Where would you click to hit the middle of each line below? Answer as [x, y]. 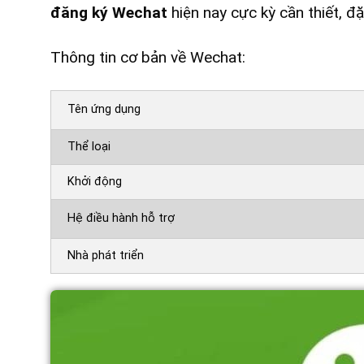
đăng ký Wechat [109, 12]
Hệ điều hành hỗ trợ [121, 218]
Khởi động [95, 181]
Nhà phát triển [106, 255]
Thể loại [89, 146]
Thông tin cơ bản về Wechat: [148, 57]
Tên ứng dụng [104, 109]
